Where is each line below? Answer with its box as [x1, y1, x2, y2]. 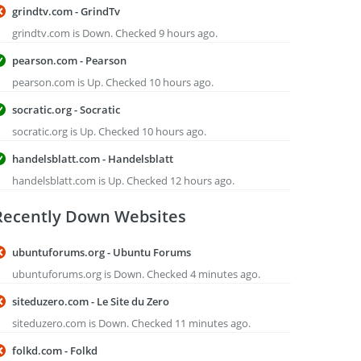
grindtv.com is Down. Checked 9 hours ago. [12, 26, 218, 40]
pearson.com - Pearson [12, 53, 127, 68]
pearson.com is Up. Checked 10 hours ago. [12, 75, 214, 89]
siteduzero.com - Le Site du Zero [12, 294, 169, 309]
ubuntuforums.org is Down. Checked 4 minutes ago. [12, 267, 260, 281]
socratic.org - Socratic [12, 102, 120, 117]
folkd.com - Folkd [12, 343, 98, 358]
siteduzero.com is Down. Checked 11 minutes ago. [12, 316, 251, 330]
